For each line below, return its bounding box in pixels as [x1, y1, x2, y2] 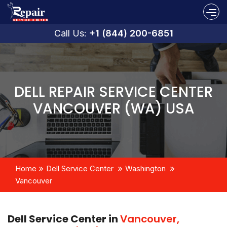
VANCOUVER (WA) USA [32, 98, 195, 119]
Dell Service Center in [8, 211, 120, 226]
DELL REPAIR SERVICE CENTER [14, 82, 213, 102]
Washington [125, 163, 166, 173]
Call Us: [54, 27, 89, 39]
